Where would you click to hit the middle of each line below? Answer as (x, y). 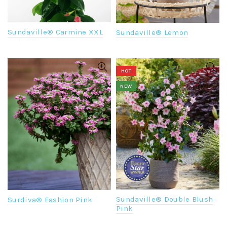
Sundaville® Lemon (152, 32)
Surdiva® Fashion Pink (50, 199)
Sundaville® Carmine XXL (55, 32)
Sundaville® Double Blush (165, 199)
